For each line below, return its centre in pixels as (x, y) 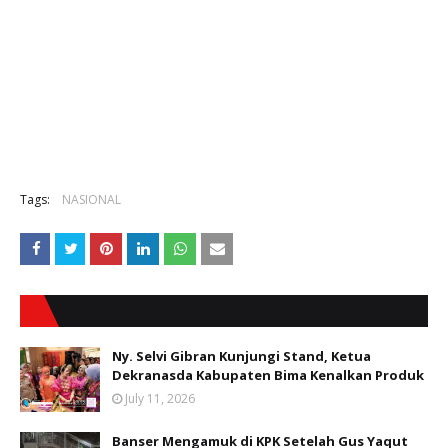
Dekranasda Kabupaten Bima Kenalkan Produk (268, 375)
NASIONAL (91, 200)
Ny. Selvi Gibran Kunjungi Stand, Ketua (241, 356)
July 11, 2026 (160, 399)
